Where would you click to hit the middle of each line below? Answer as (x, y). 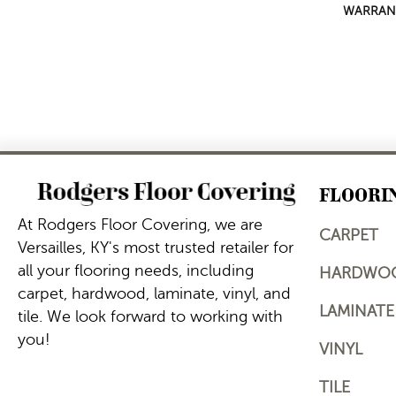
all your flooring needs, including (136, 270)
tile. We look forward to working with (150, 316)
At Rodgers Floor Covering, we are (140, 224)
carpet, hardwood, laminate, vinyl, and (154, 293)
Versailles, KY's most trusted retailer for (156, 247)
